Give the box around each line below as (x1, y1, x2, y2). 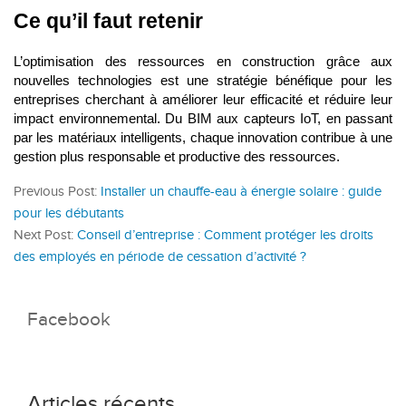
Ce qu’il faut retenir (14, 8, 203, 33)
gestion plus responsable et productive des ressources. (14, 149, 340, 164)
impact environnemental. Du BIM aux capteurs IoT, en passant (14, 111, 392, 126)
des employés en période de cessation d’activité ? (14, 248, 306, 265)
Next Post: (14, 227, 77, 243)
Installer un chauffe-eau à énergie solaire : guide (101, 183, 382, 199)
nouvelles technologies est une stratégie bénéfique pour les (14, 72, 392, 88)
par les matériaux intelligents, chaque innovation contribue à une (14, 130, 392, 145)
